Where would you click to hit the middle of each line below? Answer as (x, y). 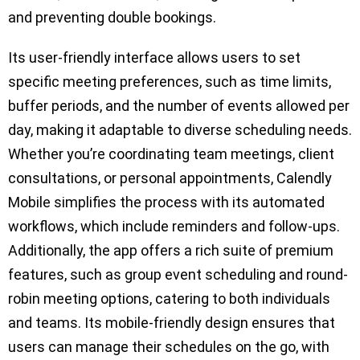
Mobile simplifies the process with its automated (166, 202)
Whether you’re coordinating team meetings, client (171, 153)
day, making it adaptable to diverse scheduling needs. (180, 129)
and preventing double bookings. (112, 17)
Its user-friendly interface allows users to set (154, 57)
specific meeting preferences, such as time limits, (170, 81)
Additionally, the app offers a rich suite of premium (171, 250)
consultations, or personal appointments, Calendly (170, 178)
